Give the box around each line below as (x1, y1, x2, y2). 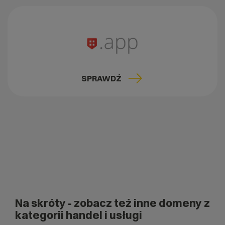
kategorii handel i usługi (15, 208, 142, 222)
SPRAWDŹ (81, 73, 122, 84)
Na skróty (15, 196, 68, 210)
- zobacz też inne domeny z (68, 196, 210, 210)
